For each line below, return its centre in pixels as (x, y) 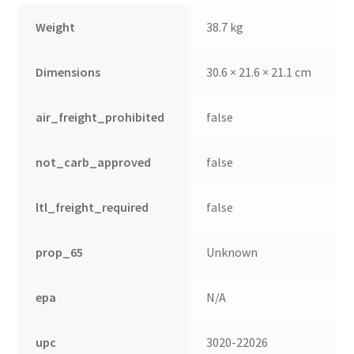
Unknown (232, 252)
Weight (56, 27)
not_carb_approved (94, 162)
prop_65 (60, 252)
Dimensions (68, 72)
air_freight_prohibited (100, 117)
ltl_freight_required (92, 207)
